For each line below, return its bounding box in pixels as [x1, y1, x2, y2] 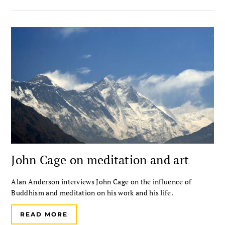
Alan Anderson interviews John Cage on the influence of [11, 176, 192, 186]
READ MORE [20, 210, 68, 218]
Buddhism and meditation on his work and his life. [11, 187, 174, 197]
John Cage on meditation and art [11, 151, 189, 168]
